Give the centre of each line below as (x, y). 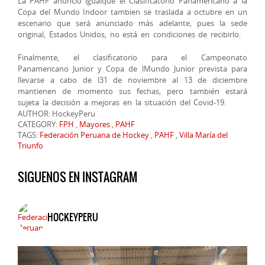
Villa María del (203, 135)
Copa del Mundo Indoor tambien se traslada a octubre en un (132, 12)
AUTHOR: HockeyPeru (56, 114)
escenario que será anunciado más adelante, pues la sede (132, 23)
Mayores (95, 125)
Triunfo (30, 146)
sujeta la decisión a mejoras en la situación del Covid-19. (122, 103)
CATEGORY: (38, 125)
